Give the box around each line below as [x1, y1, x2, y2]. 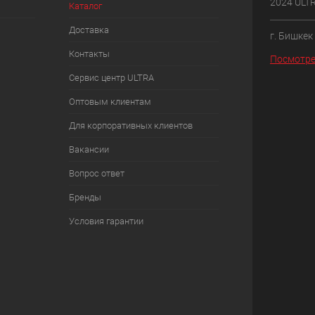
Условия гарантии [68, 216, 143, 226]
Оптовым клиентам [68, 96, 151, 107]
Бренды [68, 192, 101, 202]
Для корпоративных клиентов [68, 120, 193, 131]
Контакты [68, 49, 110, 59]
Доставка [68, 25, 109, 35]
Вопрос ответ [68, 168, 124, 179]
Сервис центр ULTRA [68, 72, 154, 83]
